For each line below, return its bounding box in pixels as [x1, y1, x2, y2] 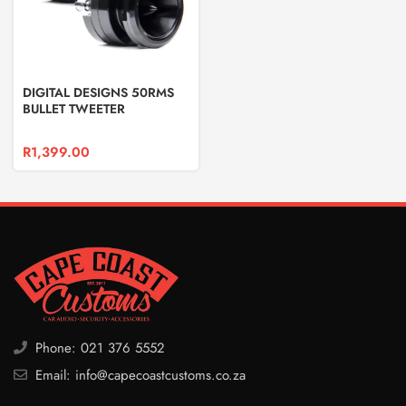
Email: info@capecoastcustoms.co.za [31, 364, 246, 385]
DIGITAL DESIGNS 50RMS [23, 83, 174, 101]
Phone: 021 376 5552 [31, 337, 165, 358]
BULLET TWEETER [23, 100, 125, 118]
